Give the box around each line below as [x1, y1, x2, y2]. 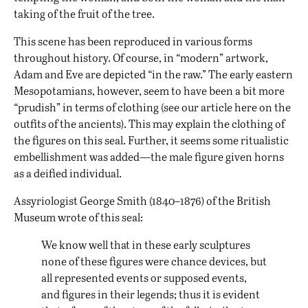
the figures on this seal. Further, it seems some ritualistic [14, 133, 289, 148]
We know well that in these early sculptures [41, 237, 250, 252]
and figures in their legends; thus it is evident [41, 287, 260, 302]
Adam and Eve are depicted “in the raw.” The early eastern [14, 67, 293, 82]
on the [257, 100, 291, 115]
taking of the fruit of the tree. [14, 6, 155, 21]
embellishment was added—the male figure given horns [14, 149, 284, 164]
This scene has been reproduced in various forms [14, 34, 252, 49]
